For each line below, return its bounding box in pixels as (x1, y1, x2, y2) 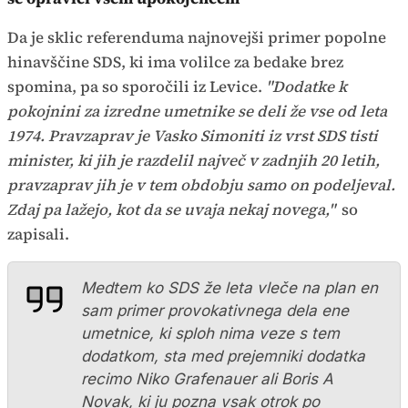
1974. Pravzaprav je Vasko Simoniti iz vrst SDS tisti (7, 124, 378, 147)
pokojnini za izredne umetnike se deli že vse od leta (7, 99, 387, 122)
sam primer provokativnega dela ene (81, 301, 349, 320)
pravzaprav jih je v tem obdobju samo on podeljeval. (7, 173, 395, 196)
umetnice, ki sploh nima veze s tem (81, 323, 340, 342)
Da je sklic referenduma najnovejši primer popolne (7, 25, 386, 48)
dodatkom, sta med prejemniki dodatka (81, 346, 365, 365)
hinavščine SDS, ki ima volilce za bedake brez (7, 50, 343, 73)
